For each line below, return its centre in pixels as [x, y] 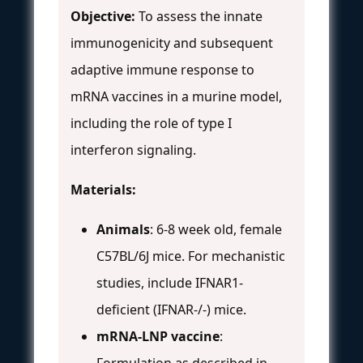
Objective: [103, 16]
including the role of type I [151, 123]
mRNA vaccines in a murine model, [176, 96]
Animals [123, 229]
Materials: [103, 189]
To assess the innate [199, 16]
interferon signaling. [133, 149]
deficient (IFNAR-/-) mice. [171, 309]
